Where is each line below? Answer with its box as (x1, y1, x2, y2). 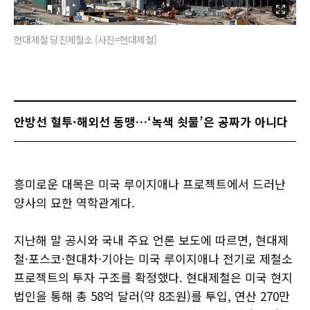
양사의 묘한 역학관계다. (14, 194, 135, 212)
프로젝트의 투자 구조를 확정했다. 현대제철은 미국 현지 (14, 268, 293, 286)
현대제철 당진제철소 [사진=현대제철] (14, 33, 156, 47)
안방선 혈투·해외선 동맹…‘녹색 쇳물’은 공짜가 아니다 (14, 113, 288, 131)
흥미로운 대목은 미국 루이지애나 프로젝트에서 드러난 (14, 175, 286, 193)
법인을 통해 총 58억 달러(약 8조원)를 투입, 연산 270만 (14, 287, 290, 305)
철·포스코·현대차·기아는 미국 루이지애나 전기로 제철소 (14, 250, 293, 268)
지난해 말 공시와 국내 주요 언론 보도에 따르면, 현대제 (14, 231, 289, 249)
